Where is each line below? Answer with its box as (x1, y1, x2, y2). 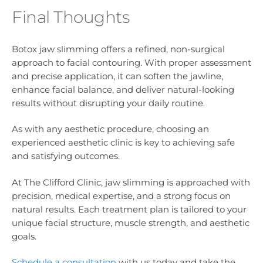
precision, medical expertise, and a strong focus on (12, 190, 231, 201)
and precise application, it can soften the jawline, (12, 70, 223, 82)
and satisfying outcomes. (12, 150, 120, 162)
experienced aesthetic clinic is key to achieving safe (12, 137, 235, 149)
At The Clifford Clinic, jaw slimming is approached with (12, 176, 250, 188)
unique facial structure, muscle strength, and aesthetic (12, 217, 249, 228)
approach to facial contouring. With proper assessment (12, 57, 251, 69)
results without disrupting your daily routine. (12, 97, 205, 109)
